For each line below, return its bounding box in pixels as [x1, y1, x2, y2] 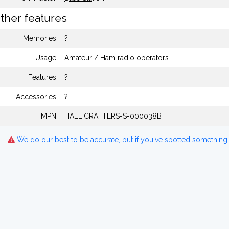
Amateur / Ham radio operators [64, 54, 169, 62]
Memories [23, 34, 56, 42]
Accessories [16, 93, 56, 101]
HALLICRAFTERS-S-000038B [64, 112, 162, 120]
